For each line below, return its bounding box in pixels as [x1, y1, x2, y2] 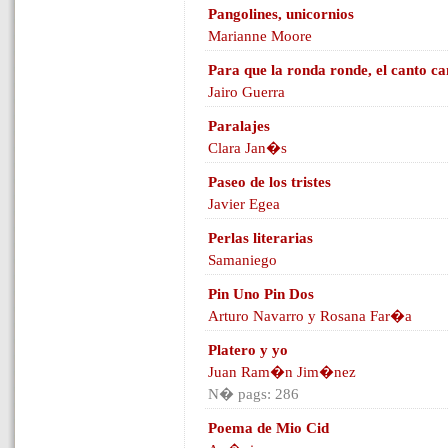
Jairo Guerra [208, 84, 285, 100]
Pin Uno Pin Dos [208, 286, 314, 302]
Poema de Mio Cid [208, 420, 329, 436]
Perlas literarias [208, 230, 313, 246]
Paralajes [208, 118, 270, 134]
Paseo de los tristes [208, 174, 331, 190]
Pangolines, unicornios [208, 6, 354, 22]
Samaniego [208, 252, 277, 268]
